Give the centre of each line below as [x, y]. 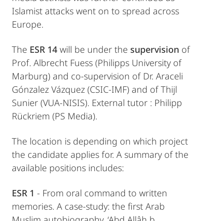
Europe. [28, 24]
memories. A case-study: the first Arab [88, 206]
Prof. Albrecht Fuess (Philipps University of [97, 63]
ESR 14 [43, 50]
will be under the [94, 50]
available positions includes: [68, 168]
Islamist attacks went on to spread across [95, 11]
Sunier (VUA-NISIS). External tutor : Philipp [97, 103]
